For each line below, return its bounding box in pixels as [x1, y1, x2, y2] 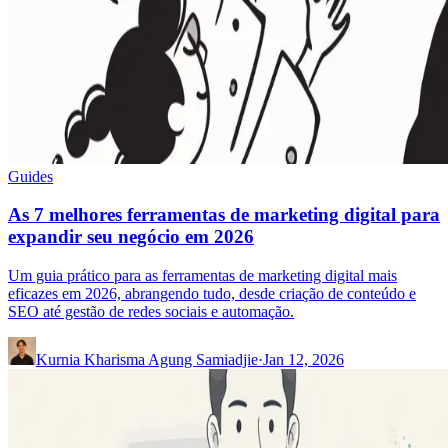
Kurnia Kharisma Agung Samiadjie [36, 351, 258, 368]
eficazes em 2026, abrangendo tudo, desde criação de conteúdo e [8, 285, 416, 302]
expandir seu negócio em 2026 [8, 226, 254, 248]
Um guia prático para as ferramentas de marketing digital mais [8, 267, 397, 284]
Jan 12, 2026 [263, 351, 344, 368]
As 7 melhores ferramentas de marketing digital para [8, 204, 440, 226]
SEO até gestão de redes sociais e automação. [8, 303, 294, 320]
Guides [8, 167, 53, 185]
